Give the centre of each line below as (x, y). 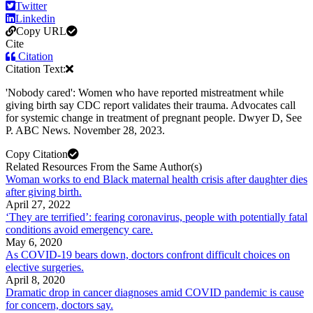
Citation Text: (36, 69)
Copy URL (41, 31)
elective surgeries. (45, 268)
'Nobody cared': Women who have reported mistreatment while (145, 93)
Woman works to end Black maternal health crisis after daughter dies (156, 180)
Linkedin (35, 19)
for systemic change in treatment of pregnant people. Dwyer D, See (154, 118)
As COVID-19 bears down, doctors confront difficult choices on (148, 255)
